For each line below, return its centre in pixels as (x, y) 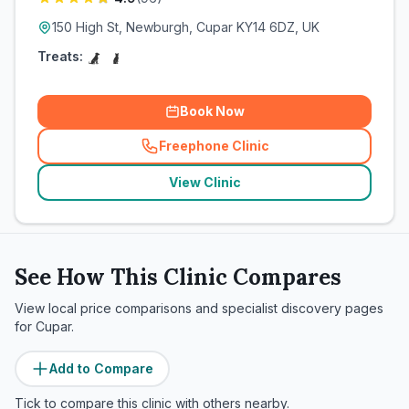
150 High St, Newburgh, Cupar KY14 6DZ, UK (186, 27)
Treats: (60, 56)
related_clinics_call (272, 153)
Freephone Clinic (214, 146)
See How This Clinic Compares (178, 277)
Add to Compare (101, 368)
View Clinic (204, 182)
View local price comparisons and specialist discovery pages (199, 308)
